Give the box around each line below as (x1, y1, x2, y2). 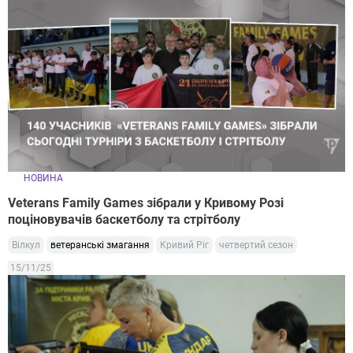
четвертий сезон (219, 239, 293, 251)
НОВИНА (24, 172, 63, 184)
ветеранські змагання (50, 239, 150, 251)
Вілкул (12, 239, 40, 251)
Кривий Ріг (160, 239, 209, 251)
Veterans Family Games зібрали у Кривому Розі (8, 195, 284, 210)
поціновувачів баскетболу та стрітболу (8, 211, 240, 227)
